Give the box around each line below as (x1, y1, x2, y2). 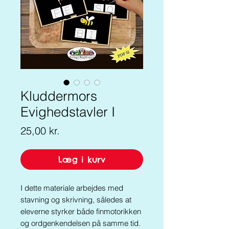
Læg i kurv (58, 154, 105, 165)
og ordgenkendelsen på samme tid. (20, 218, 143, 228)
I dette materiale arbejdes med (20, 183, 123, 193)
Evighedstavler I (20, 104, 115, 120)
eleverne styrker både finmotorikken (20, 207, 141, 216)
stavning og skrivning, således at (20, 195, 131, 204)
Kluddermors (20, 88, 97, 104)
